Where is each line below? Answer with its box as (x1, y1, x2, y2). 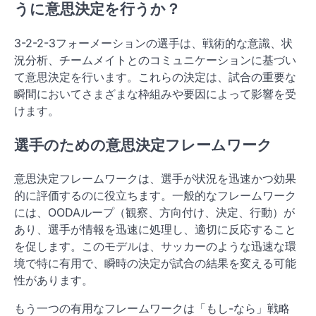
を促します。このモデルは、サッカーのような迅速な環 (14, 239, 296, 254)
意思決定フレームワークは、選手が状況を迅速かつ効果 (14, 171, 296, 186)
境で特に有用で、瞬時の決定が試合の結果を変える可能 (14, 256, 296, 271)
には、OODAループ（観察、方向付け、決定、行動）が (14, 205, 295, 220)
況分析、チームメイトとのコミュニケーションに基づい (14, 52, 296, 67)
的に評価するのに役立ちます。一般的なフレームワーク (14, 188, 296, 203)
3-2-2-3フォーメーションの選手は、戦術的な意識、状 (14, 35, 293, 50)
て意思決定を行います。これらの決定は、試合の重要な (14, 69, 296, 84)
